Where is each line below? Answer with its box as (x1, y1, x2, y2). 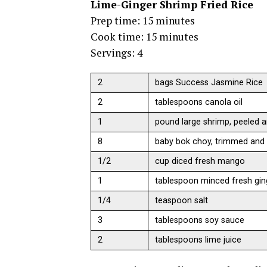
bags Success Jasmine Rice (155, 77, 263, 88)
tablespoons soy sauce (155, 215, 245, 226)
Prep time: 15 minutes (91, 14, 195, 28)
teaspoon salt (155, 195, 209, 206)
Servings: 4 (91, 46, 142, 60)
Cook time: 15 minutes (91, 30, 198, 44)
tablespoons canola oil (155, 97, 243, 108)
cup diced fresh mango (155, 156, 246, 167)
